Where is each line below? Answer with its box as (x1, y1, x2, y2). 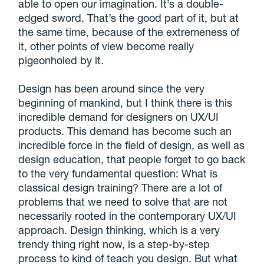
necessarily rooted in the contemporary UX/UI (18, 209, 237, 222)
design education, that (18, 152, 129, 166)
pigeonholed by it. (18, 53, 104, 67)
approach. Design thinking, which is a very (18, 223, 220, 236)
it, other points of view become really (18, 39, 194, 52)
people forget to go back (128, 152, 246, 166)
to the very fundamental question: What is (18, 166, 218, 180)
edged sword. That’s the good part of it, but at (18, 11, 239, 24)
